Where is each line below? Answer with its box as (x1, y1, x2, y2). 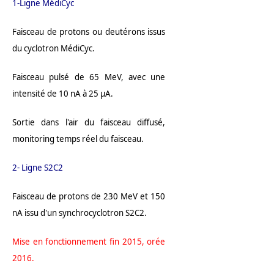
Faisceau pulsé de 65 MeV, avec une (12, 72, 166, 83)
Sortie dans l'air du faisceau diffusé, (12, 117, 166, 128)
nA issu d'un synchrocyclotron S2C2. (12, 207, 147, 219)
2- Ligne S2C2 (12, 162, 63, 174)
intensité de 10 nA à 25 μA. (12, 88, 113, 100)
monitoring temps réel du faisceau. (12, 133, 144, 145)
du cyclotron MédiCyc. (12, 43, 95, 54)
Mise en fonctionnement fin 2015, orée (12, 236, 166, 248)
